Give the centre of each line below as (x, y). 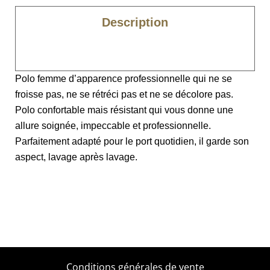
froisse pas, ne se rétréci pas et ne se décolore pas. (124, 95)
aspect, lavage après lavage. (76, 157)
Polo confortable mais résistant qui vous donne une (124, 110)
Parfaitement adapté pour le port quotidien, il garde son (132, 142)
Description (135, 23)
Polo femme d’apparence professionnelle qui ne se (124, 79)
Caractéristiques (135, 55)
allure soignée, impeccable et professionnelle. (113, 126)
